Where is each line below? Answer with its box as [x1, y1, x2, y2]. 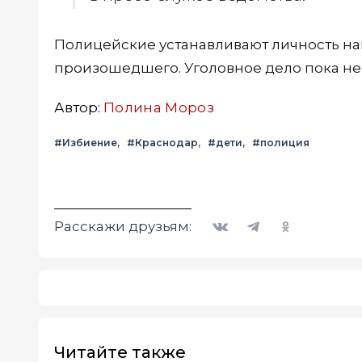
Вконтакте [204, 208, 265, 224]
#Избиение [54, 136, 117, 149]
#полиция [252, 136, 309, 149]
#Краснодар [127, 136, 198, 149]
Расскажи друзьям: [54, 217, 192, 234]
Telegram [236, 208, 288, 224]
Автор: [54, 99, 103, 116]
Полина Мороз [103, 99, 215, 116]
